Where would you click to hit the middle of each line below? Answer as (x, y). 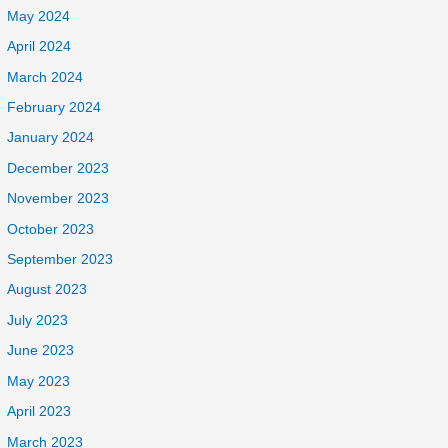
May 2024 (39, 16)
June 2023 (41, 351)
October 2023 (51, 229)
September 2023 (60, 260)
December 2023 (58, 168)
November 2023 (58, 199)
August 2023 (47, 290)
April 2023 (39, 412)
